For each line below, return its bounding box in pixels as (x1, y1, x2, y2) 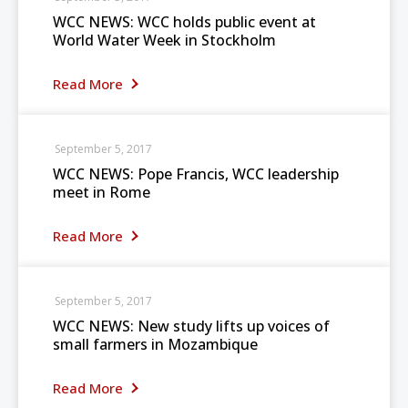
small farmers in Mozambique (53, 334, 258, 354)
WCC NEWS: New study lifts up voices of (53, 316, 330, 336)
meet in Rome (53, 182, 150, 202)
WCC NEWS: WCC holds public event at (53, 12, 316, 32)
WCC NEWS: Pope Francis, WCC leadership (53, 164, 339, 184)
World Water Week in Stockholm (53, 30, 276, 50)
